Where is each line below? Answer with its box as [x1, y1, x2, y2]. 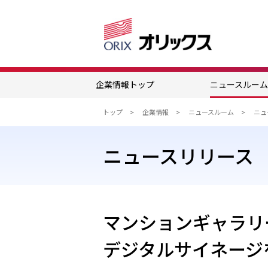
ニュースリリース [103, 142, 254, 169]
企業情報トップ [96, 78, 154, 90]
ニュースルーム [188, 107, 234, 117]
